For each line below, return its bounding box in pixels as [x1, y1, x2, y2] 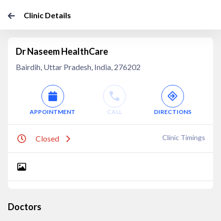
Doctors [8, 201, 41, 212]
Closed [36, 134, 59, 143]
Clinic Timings [162, 133, 205, 142]
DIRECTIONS [153, 108, 191, 115]
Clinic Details [24, 10, 71, 20]
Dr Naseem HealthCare [16, 46, 108, 57]
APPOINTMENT [30, 108, 76, 115]
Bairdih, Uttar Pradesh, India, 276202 [16, 62, 141, 72]
